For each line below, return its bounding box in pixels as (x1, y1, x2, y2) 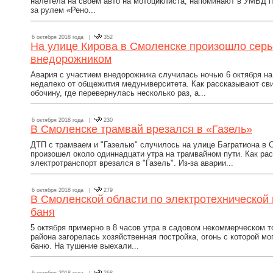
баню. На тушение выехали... (30, 241, 139, 250)
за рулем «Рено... (30, 5, 96, 15)
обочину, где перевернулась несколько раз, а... (30, 88, 206, 97)
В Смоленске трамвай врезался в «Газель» (30, 123, 252, 135)
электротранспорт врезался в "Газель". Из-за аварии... (30, 158, 233, 168)
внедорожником (30, 53, 112, 65)
